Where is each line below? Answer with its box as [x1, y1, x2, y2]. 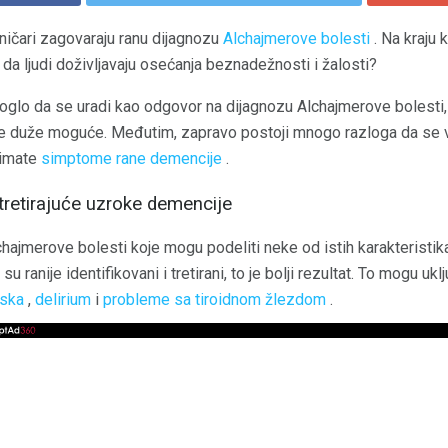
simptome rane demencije [41, 148, 222, 168]
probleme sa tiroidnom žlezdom [103, 290, 326, 310]
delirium [35, 290, 91, 310]
